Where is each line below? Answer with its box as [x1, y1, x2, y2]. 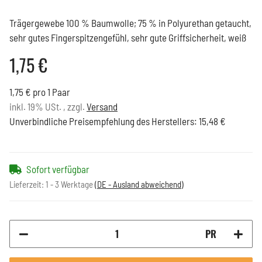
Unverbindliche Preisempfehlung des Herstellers [9, 115, 194, 127]
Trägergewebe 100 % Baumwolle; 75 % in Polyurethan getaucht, [9, 17, 251, 29]
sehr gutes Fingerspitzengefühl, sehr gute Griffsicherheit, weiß [9, 32, 246, 44]
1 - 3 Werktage [46, 179, 95, 190]
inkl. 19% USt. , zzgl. [9, 101, 87, 113]
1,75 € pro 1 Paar [9, 86, 70, 98]
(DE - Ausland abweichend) [95, 179, 184, 190]
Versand [87, 101, 118, 113]
